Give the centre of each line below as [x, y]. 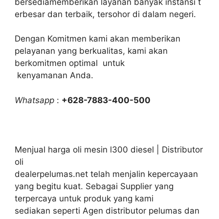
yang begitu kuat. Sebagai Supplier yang [94, 186]
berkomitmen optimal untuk [70, 63]
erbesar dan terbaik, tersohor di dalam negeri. [105, 14]
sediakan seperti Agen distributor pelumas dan [107, 210]
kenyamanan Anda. [54, 75]
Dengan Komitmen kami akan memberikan [98, 39]
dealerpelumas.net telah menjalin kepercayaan [106, 174]
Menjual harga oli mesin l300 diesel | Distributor [109, 149]
